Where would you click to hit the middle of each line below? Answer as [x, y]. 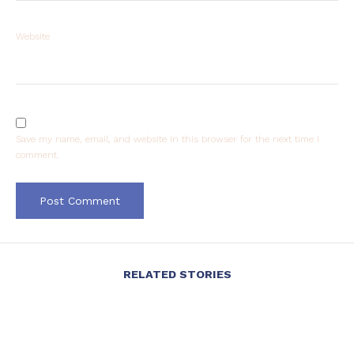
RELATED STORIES [177, 275]
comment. [38, 155]
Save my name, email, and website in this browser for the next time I [168, 139]
